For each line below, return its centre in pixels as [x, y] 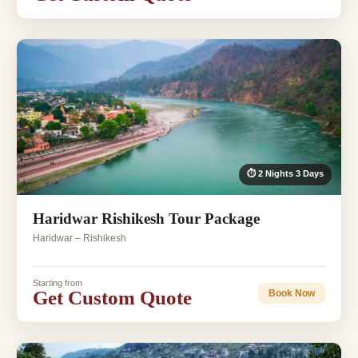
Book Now [292, 293]
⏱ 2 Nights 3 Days [285, 174]
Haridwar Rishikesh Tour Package [146, 219]
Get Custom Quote [112, 298]
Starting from [58, 283]
